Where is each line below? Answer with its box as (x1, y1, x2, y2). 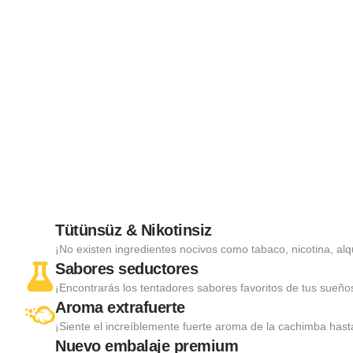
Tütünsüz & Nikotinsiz (55, 221, 212, 239)
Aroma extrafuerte (55, 298, 185, 316)
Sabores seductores (55, 259, 198, 277)
